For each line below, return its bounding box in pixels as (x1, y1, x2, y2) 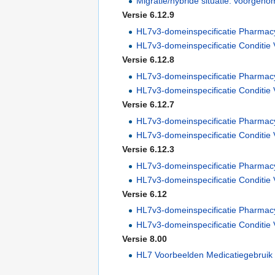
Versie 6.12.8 (122, 55, 175, 65)
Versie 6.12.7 (122, 99, 175, 110)
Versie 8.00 (122, 234, 168, 244)
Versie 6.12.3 (122, 144, 175, 155)
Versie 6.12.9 (122, 10, 175, 20)
